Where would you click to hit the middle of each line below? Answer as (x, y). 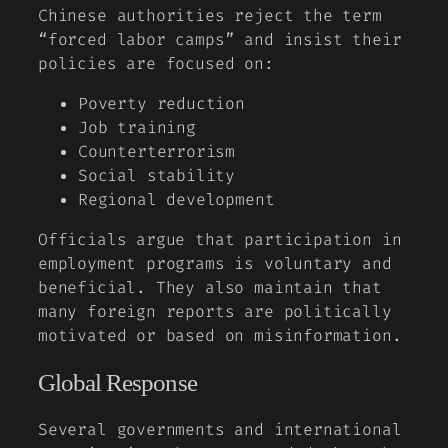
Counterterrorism (157, 152)
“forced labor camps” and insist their (220, 39)
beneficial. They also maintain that (210, 288)
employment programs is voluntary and (215, 264)
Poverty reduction (161, 104)
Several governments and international (220, 429)
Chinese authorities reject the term (210, 15)
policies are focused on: (156, 63)
